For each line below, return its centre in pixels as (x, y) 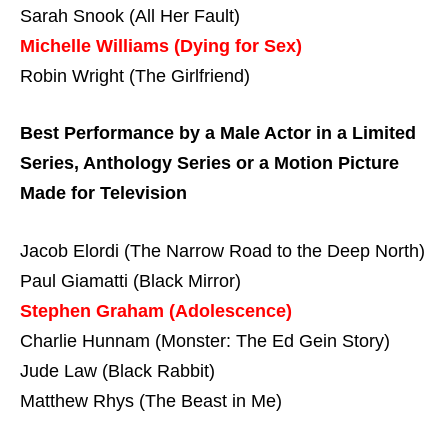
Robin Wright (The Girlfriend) (135, 75)
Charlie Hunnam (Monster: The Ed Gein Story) (205, 341)
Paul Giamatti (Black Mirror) (130, 281)
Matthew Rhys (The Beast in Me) (151, 401)
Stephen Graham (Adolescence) (156, 311)
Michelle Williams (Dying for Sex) (161, 45)
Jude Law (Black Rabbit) (117, 371)
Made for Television (103, 193)
